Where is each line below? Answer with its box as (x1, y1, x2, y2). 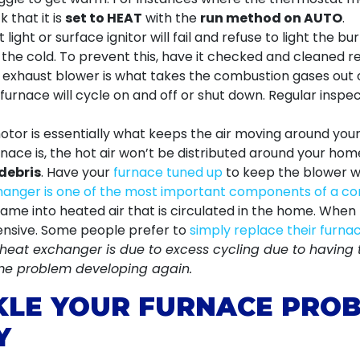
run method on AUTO (200, 9, 342, 27)
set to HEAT (65, 9, 142, 27)
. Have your (41, 163, 113, 182)
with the (142, 9, 200, 27)
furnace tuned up (113, 163, 223, 182)
